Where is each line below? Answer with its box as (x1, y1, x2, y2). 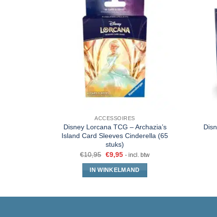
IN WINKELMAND (90, 167, 140, 173)
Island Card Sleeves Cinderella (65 (62, 132, 168, 140)
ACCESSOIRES (94, 115, 135, 122)
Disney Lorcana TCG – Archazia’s (63, 123, 167, 131)
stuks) (106, 140, 124, 149)
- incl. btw (124, 152, 150, 158)
